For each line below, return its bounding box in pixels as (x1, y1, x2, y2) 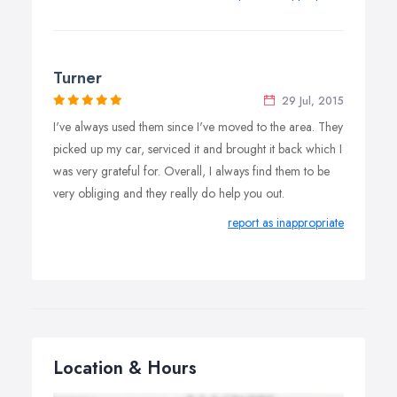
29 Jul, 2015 (278, 93, 344, 109)
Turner (53, 66, 102, 90)
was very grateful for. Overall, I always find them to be (53, 162, 330, 180)
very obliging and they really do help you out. (53, 184, 284, 202)
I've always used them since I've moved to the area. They (53, 118, 343, 136)
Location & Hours (53, 355, 197, 381)
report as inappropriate (228, 214, 344, 231)
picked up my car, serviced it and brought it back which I (53, 140, 342, 158)
